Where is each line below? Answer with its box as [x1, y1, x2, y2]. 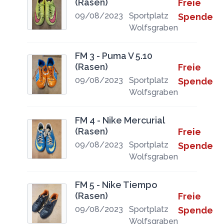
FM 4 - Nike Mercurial [74, 115, 164, 125]
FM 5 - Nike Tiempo [74, 179, 157, 190]
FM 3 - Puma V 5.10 [74, 50, 152, 61]
